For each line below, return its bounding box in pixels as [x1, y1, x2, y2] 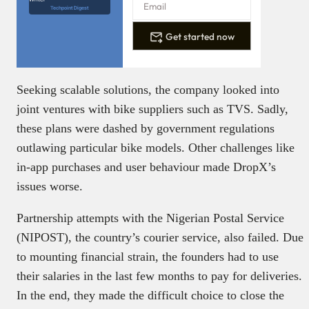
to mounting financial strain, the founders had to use [17, 250, 279, 264]
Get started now [166, 30, 235, 43]
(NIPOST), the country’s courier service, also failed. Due [17, 230, 303, 245]
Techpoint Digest [50, 5, 89, 12]
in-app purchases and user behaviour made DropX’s [17, 160, 276, 175]
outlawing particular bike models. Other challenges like [17, 141, 295, 155]
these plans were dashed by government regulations [17, 121, 275, 136]
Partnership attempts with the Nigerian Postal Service [17, 211, 284, 226]
